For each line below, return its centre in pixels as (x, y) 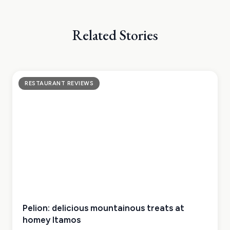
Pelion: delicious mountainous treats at (103, 208)
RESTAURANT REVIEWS (59, 84)
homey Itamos (52, 220)
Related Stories (115, 35)
